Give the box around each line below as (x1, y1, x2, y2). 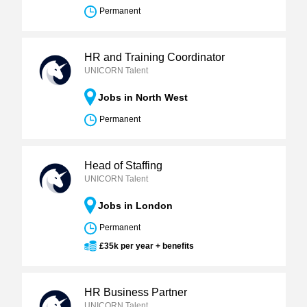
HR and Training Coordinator (84, 51, 225, 63)
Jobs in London (97, 200, 173, 211)
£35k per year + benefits (99, 241, 194, 251)
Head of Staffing (84, 160, 162, 171)
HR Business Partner (84, 286, 187, 298)
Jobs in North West (97, 92, 188, 103)
